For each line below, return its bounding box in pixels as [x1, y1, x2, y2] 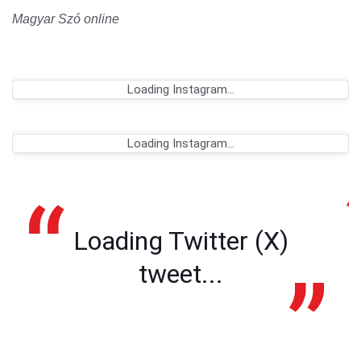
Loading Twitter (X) [73, 225, 288, 256]
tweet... [138, 258, 223, 289]
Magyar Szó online [12, 11, 119, 26]
